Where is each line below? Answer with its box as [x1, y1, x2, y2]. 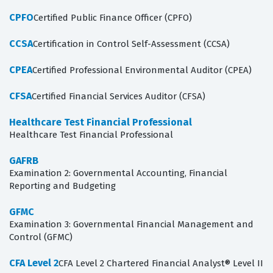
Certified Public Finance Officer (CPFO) [34, 12, 192, 24]
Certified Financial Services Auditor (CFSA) [32, 91, 205, 102]
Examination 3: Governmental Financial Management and [9, 219, 253, 230]
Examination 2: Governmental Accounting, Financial [9, 168, 227, 179]
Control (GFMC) [9, 232, 73, 243]
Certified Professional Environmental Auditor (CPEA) [32, 65, 252, 76]
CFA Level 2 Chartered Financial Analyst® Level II [58, 258, 263, 269]
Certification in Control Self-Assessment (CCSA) [33, 38, 230, 50]
